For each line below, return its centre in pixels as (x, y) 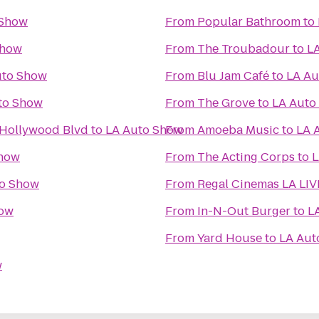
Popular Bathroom (249, 22)
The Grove (226, 103)
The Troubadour (244, 49)
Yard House (230, 238)
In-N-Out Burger (244, 211)
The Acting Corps (246, 157)
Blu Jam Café (233, 76)
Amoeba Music (238, 130)
